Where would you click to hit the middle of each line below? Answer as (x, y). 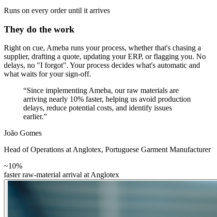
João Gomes (23, 133)
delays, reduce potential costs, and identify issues (98, 108)
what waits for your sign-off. (47, 74)
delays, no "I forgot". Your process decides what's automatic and (102, 65)
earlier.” (35, 117)
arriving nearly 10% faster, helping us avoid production (107, 99)
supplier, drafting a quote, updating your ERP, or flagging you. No (105, 57)
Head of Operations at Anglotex (53, 150)
